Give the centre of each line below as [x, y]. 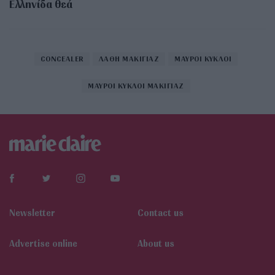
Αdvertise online [43, 243]
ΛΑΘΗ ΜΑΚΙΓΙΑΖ [129, 58]
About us [156, 243]
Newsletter [32, 212]
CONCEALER [62, 58]
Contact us [161, 212]
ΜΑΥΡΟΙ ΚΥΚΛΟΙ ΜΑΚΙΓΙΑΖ [136, 85]
